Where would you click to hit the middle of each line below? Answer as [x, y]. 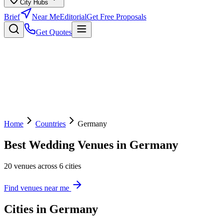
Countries [51, 124]
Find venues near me [38, 188]
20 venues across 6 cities [43, 166]
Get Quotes [54, 32]
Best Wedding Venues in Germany [91, 145]
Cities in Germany [51, 209]
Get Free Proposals [116, 17]
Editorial [73, 17]
